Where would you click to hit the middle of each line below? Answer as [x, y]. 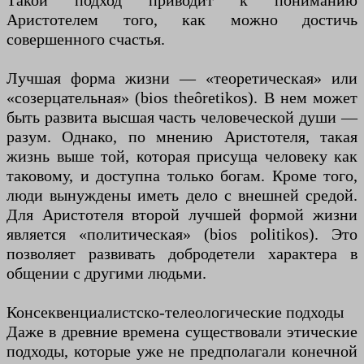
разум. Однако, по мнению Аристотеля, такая [182, 137]
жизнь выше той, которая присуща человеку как [182, 156]
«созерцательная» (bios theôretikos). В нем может [182, 98]
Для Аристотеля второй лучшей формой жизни [182, 215]
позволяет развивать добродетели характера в [182, 254]
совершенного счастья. [86, 39]
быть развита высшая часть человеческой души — [182, 117]
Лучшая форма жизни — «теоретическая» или [182, 78]
